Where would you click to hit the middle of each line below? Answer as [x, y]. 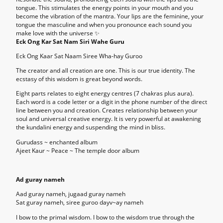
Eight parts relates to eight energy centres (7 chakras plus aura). [105, 94]
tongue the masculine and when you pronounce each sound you [104, 24]
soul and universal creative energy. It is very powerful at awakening [109, 119]
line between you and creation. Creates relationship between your [107, 111]
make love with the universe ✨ [58, 33]
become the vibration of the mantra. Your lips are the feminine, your [110, 16]
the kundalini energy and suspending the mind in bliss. [91, 127]
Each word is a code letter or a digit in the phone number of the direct [111, 102]
